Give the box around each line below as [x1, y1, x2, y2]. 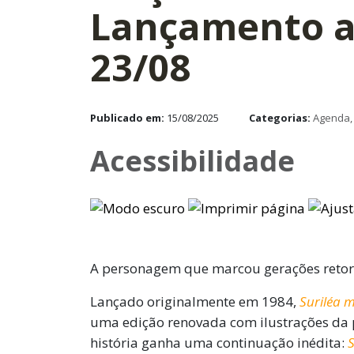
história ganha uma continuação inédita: [90, 333, 348, 352]
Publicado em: [90, 110, 167, 125]
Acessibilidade [90, 141, 295, 180]
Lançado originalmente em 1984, [90, 292, 299, 311]
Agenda [313, 110, 350, 125]
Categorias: [249, 110, 313, 125]
